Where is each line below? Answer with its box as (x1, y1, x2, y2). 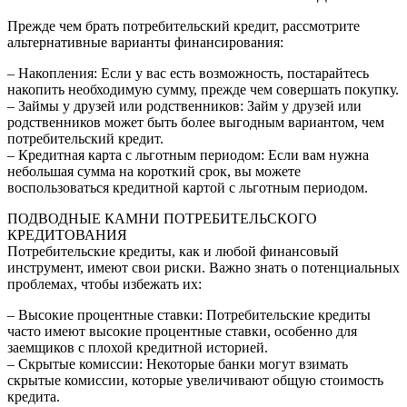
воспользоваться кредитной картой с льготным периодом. (7, 180, 368, 196)
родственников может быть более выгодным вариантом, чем (7, 114, 384, 131)
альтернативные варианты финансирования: (7, 35, 283, 51)
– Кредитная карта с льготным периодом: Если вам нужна (7, 147, 369, 164)
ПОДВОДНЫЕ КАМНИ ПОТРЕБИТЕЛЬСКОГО (7, 211, 317, 227)
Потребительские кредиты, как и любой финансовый (7, 243, 339, 260)
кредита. (7, 389, 60, 405)
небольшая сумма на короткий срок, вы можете (7, 164, 301, 180)
